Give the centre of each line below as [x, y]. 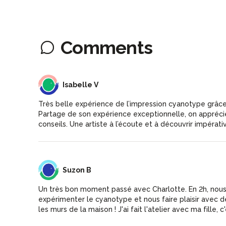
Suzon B [77, 170]
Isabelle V [80, 84]
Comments [107, 47]
